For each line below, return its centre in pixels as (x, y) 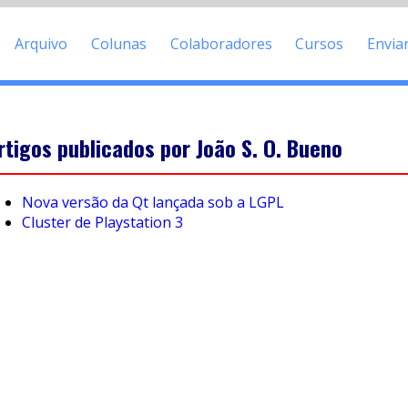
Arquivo (41, 43)
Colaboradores (221, 43)
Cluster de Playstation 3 (102, 223)
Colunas (119, 43)
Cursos (320, 43)
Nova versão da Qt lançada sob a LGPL (153, 203)
